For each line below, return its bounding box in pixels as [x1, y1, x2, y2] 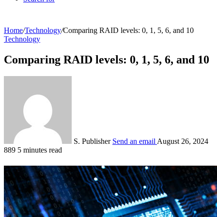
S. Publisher [74, 137, 110, 145]
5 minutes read [17, 145, 62, 154]
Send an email [112, 137, 155, 145]
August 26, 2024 [157, 137, 208, 145]
